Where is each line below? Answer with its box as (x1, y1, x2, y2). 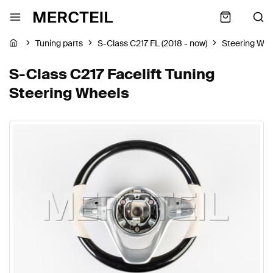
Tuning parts (35, 38, 83, 49)
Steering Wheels (9, 83, 129, 102)
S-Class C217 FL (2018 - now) (97, 38, 207, 49)
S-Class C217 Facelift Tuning (9, 65, 215, 83)
